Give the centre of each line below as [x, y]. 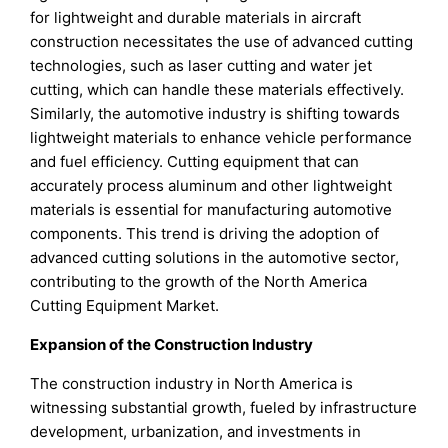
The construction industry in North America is [192, 384]
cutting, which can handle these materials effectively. [217, 90]
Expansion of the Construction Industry [172, 345]
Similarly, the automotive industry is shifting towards [215, 114]
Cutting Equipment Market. [125, 306]
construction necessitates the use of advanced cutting [222, 42]
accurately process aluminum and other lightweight [211, 186]
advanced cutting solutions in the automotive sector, [215, 258]
